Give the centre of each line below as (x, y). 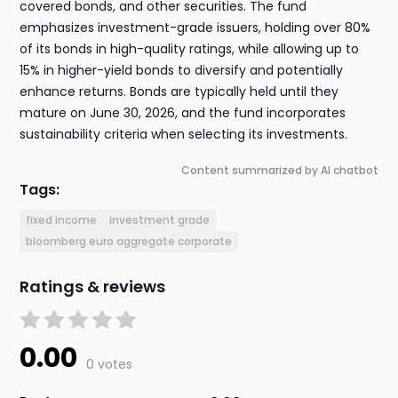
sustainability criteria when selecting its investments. (184, 135)
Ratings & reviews (93, 287)
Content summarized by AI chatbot (279, 171)
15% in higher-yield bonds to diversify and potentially (182, 71)
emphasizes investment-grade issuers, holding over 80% (195, 28)
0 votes (110, 365)
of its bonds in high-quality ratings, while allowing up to (190, 49)
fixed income (62, 220)
